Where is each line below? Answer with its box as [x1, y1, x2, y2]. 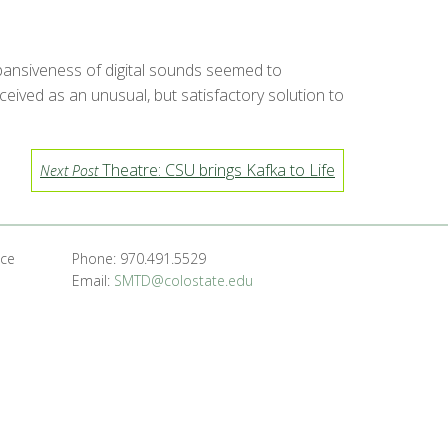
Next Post [40, 160, 98, 180]
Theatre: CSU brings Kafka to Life [98, 158, 335, 181]
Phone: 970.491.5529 [71, 248, 206, 268]
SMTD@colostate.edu [113, 270, 253, 290]
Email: [71, 270, 114, 290]
